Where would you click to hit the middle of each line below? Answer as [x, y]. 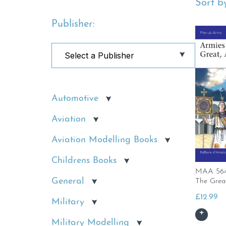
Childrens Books [84, 161]
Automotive [75, 99]
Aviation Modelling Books [104, 140]
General [68, 181]
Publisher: [73, 24]
